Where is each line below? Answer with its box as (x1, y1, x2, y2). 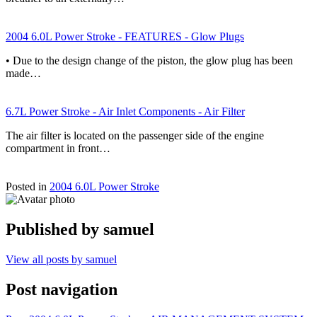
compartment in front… (6, 142, 110, 154)
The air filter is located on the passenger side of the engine (6, 129, 264, 142)
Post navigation (6, 279, 117, 299)
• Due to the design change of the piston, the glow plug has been (6, 54, 293, 67)
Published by (6, 219, 103, 238)
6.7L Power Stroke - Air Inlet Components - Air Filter (6, 105, 245, 117)
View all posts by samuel (6, 253, 117, 265)
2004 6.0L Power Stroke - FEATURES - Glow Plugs (6, 30, 244, 42)
